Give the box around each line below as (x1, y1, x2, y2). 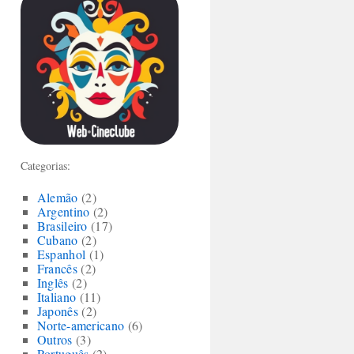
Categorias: (21, 158, 70, 173)
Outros (36, 331, 73, 348)
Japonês (36, 303, 78, 319)
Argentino (36, 203, 90, 220)
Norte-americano (36, 317, 125, 333)
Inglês (36, 274, 69, 291)
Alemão (36, 189, 78, 205)
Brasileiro (36, 217, 88, 234)
